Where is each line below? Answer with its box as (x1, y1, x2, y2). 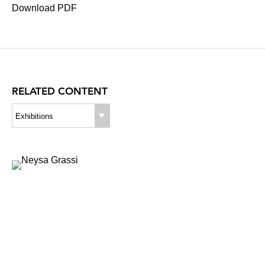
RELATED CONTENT (12, 85, 108, 97)
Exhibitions (15, 112, 53, 121)
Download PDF (12, 3, 77, 13)
